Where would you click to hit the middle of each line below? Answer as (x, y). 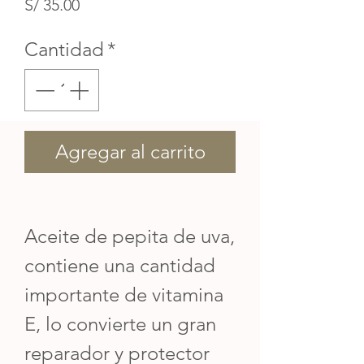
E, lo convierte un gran (120, 323)
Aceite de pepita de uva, (130, 236)
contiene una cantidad (120, 265)
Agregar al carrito (130, 151)
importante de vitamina (124, 294)
